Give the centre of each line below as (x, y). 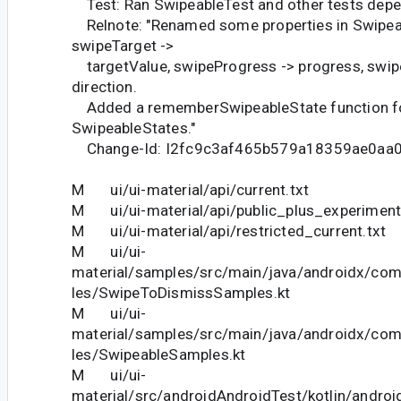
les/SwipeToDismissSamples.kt (181, 293)
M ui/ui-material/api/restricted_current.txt (229, 231)
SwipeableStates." (134, 128)
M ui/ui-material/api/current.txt (191, 190)
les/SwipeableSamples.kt (159, 355)
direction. (104, 87)
